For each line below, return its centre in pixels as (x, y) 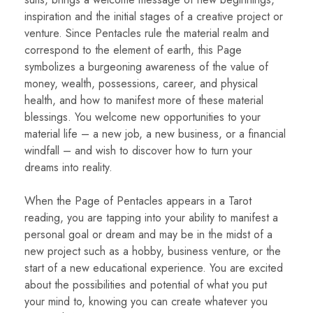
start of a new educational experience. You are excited (154, 268)
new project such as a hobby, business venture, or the (153, 252)
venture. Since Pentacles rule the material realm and (147, 34)
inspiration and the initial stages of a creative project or (154, 17)
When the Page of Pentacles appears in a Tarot (138, 201)
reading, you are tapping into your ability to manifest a (151, 218)
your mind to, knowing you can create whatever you (146, 302)
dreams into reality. (68, 168)
